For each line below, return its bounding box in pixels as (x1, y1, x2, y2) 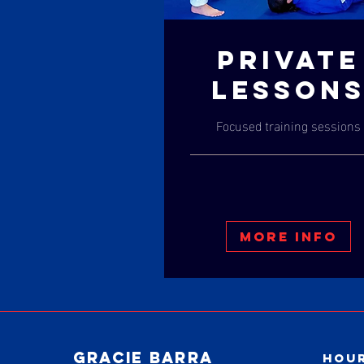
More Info (240, 228, 338, 245)
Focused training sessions (216, 113, 362, 137)
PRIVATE (217, 44, 361, 77)
